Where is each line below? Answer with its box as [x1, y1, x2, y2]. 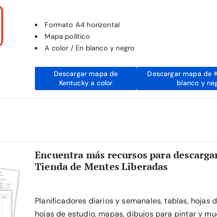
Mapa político [45, 32, 90, 41]
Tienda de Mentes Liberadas [35, 160, 168, 173]
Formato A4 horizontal [45, 20, 120, 29]
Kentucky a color [59, 78, 113, 87]
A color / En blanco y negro [45, 44, 135, 52]
